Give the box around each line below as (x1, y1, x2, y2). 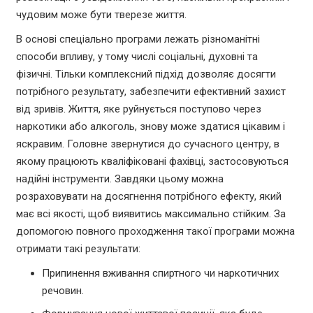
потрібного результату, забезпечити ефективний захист (15, 85, 286, 99)
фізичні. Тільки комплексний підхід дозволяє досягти (15, 68, 276, 81)
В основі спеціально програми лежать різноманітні (15, 33, 260, 46)
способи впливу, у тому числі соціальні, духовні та (15, 50, 258, 64)
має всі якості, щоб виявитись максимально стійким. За (15, 208, 286, 221)
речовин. (42, 284, 84, 298)
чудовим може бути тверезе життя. (15, 8, 187, 22)
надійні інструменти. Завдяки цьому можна (15, 173, 224, 186)
